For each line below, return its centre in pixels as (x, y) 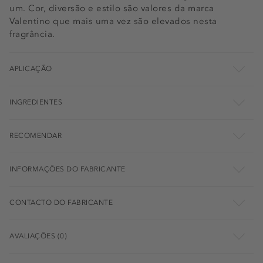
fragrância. (32, 34)
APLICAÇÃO (31, 68)
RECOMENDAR (36, 135)
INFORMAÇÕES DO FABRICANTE (68, 169)
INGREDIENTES (36, 102)
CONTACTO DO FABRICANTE (61, 202)
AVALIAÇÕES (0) (38, 236)
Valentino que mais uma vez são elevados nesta (113, 21)
